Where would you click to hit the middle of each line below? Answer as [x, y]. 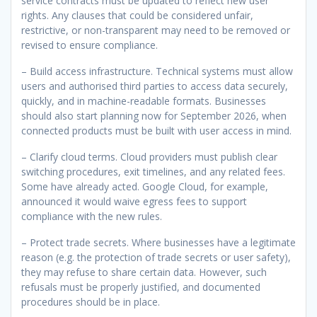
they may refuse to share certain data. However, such [144, 272]
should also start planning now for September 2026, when [154, 115]
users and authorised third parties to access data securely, [155, 86]
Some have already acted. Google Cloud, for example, [145, 186]
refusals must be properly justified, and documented [141, 287]
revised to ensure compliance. [90, 45]
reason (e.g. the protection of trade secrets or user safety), [156, 257]
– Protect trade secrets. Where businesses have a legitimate [158, 242]
